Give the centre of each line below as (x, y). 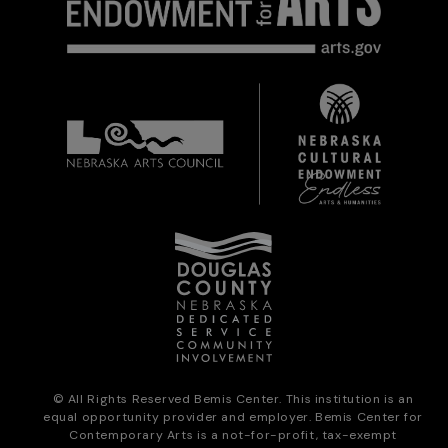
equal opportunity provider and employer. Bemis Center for (232, 416)
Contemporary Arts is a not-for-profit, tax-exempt (232, 434)
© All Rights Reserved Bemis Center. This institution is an (233, 398)
